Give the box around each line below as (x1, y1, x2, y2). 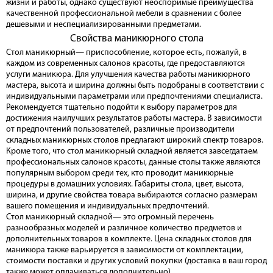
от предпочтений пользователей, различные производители (6, 125, 235, 135)
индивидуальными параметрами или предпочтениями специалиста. (6, 92, 263, 102)
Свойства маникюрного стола (69, 34, 204, 44)
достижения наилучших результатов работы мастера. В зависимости (6, 114, 262, 124)
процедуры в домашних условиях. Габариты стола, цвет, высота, (6, 180, 244, 190)
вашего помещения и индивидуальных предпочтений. (6, 202, 209, 211)
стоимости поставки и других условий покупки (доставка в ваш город (6, 257, 267, 266)
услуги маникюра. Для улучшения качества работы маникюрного (6, 70, 250, 80)
